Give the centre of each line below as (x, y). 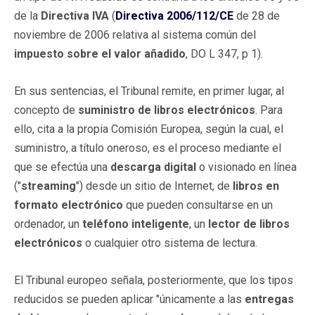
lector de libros (249, 224)
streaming (49, 186)
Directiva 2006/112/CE (174, 15)
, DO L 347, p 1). (224, 53)
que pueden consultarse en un (198, 205)
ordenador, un (48, 224)
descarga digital (153, 167)
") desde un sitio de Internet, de (154, 186)
